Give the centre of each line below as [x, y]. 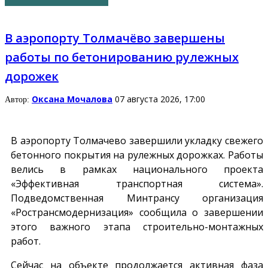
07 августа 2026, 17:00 [160, 99]
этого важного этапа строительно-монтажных [137, 227]
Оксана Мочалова [72, 99]
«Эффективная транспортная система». [137, 184]
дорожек [32, 77]
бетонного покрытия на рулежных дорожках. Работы [137, 155]
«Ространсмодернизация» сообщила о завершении [137, 213]
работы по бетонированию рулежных [122, 57]
